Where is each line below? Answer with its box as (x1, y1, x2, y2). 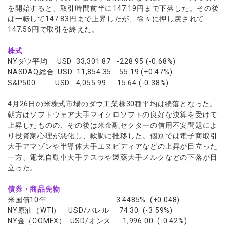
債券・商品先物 (8, 185, 60, 193)
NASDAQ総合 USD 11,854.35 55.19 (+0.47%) (8, 68, 173, 76)
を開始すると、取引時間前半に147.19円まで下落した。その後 (8, 4, 219, 12)
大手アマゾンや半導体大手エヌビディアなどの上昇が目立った (8, 142, 218, 150)
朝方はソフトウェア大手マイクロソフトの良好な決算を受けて (8, 110, 218, 119)
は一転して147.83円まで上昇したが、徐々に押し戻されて (8, 15, 205, 23)
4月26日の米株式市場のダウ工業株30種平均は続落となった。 (8, 100, 217, 108)
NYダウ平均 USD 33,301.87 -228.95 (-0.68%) (8, 57, 176, 65)
